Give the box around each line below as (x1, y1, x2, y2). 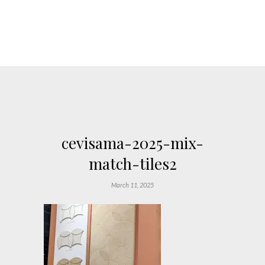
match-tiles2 (88, 153, 177, 174)
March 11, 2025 (111, 180, 154, 189)
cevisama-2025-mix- (62, 132, 203, 153)
